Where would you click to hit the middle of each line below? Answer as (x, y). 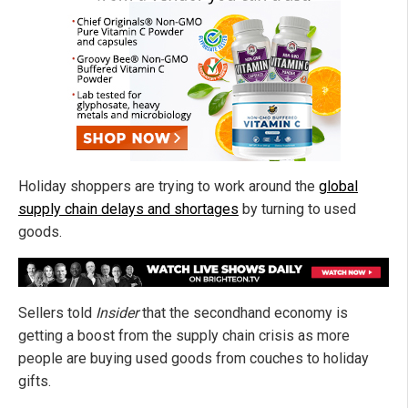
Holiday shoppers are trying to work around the (168, 187)
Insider (115, 313)
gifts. (35, 382)
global (338, 187)
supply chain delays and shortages (128, 209)
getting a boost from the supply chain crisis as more (184, 336)
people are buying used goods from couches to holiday (194, 359)
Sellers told (55, 313)
